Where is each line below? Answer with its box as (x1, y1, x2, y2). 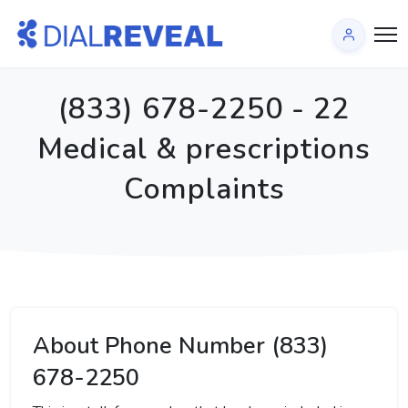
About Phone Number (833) (33, 330, 328, 362)
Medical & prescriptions (37, 129, 371, 168)
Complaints (123, 169, 285, 209)
